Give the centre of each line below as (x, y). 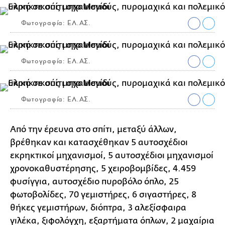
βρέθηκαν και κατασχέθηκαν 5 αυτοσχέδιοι (99, 143)
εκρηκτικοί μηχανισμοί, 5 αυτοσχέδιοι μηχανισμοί (112, 156)
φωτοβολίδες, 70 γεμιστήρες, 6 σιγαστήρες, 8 (103, 195)
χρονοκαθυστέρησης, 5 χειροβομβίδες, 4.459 (103, 169)
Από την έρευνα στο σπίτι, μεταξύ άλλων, (93, 130)
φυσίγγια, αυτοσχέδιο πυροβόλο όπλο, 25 (94, 182)
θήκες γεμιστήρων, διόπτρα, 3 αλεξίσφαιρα (98, 208)
